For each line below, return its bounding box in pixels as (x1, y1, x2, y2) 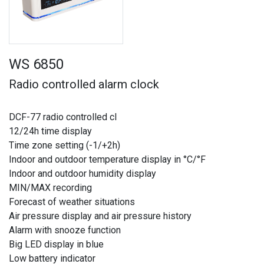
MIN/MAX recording (9, 181, 92, 193)
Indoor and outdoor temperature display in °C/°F (9, 153, 206, 165)
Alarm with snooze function (9, 224, 121, 236)
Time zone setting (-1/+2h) (9, 139, 120, 151)
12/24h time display (9, 125, 92, 137)
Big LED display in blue (9, 238, 104, 250)
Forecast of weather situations (9, 196, 135, 207)
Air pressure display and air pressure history (9, 210, 192, 222)
